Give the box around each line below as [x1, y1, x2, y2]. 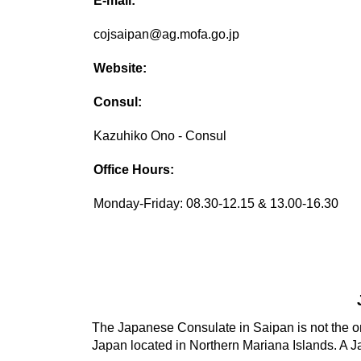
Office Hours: [93, 163, 175, 177]
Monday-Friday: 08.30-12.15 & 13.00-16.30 [93, 197, 339, 211]
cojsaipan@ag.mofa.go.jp [93, 27, 240, 42]
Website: [93, 61, 147, 76]
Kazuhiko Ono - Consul [93, 129, 227, 143]
